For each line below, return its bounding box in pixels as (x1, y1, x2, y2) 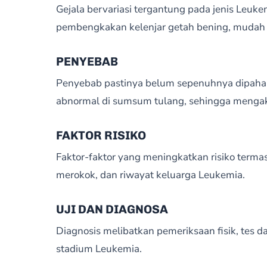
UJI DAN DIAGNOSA (55, 202, 168, 216)
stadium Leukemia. (55, 242, 142, 256)
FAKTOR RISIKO (55, 128, 146, 142)
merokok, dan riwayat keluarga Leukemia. (55, 168, 245, 182)
